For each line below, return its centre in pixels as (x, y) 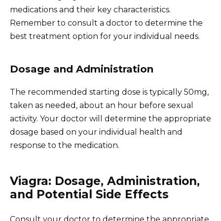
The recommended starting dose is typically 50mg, (109, 92)
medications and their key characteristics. (90, 9)
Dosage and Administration (82, 69)
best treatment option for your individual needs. (105, 36)
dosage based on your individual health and (96, 132)
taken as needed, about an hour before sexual (102, 105)
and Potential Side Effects (89, 194)
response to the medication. (65, 145)
